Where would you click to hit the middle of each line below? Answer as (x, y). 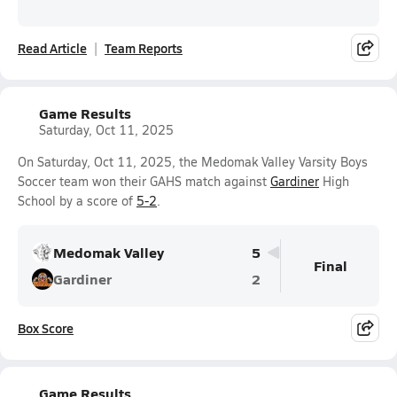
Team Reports (144, 48)
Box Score (46, 328)
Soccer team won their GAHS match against (144, 181)
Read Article (52, 48)
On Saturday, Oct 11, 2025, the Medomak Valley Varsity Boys (193, 162)
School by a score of (77, 201)
